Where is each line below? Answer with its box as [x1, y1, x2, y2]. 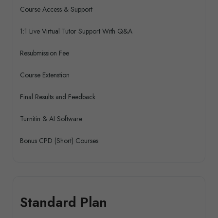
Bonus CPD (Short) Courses [20, 136, 98, 146]
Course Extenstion [20, 70, 70, 80]
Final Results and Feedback [20, 92, 95, 102]
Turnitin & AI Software [20, 114, 82, 124]
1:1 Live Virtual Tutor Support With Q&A [20, 26, 132, 36]
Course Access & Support [20, 4, 92, 15]
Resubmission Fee [20, 48, 69, 58]
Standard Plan [20, 192, 107, 213]
